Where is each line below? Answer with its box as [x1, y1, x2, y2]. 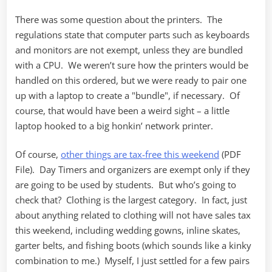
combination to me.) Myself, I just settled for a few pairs [15, 254, 250, 267]
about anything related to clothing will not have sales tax [15, 209, 251, 222]
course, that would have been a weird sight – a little [15, 104, 229, 117]
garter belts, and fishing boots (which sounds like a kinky [15, 239, 251, 252]
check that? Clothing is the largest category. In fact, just [15, 194, 247, 206]
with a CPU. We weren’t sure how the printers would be [15, 58, 248, 71]
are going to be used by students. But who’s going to [15, 178, 236, 191]
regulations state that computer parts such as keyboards [15, 28, 250, 41]
